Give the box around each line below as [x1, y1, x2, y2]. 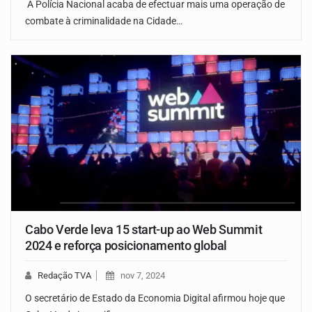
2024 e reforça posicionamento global [25, 238, 228, 253]
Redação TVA [38, 270, 91, 281]
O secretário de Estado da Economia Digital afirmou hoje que [25, 292, 285, 304]
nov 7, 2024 [120, 270, 165, 281]
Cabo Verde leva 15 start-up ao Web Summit [25, 222, 263, 237]
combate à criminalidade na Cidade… [25, 15, 182, 26]
